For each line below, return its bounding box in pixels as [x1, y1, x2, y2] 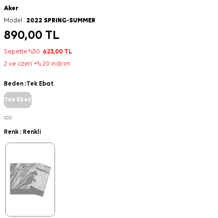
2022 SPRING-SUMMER [26, 18, 95, 24]
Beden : [4, 81, 26, 87]
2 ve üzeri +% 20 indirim [4, 61, 71, 67]
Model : [4, 18, 26, 24]
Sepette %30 [4, 49, 43, 55]
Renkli [23, 128, 41, 135]
